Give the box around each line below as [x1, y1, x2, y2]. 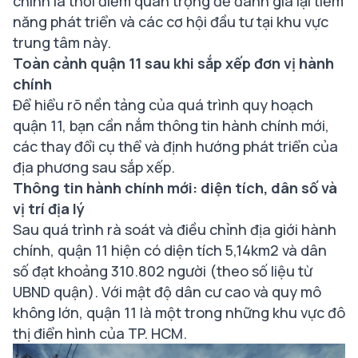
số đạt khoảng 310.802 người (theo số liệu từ [13, 261, 312, 280]
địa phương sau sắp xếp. [13, 157, 175, 177]
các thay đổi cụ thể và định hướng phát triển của [13, 137, 338, 156]
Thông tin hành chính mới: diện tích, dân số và [13, 178, 337, 197]
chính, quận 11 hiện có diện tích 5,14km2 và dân [13, 241, 327, 260]
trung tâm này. [13, 33, 111, 52]
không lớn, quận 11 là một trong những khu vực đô [13, 303, 345, 322]
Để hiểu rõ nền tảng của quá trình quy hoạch [13, 95, 313, 114]
